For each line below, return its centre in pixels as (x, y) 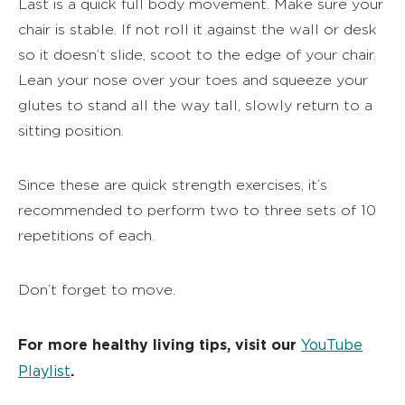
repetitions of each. (86, 235)
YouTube (332, 344)
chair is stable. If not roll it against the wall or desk (198, 29)
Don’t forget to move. (97, 289)
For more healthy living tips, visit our (160, 344)
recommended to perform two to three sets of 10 (197, 210)
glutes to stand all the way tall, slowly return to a (195, 105)
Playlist (44, 371)
